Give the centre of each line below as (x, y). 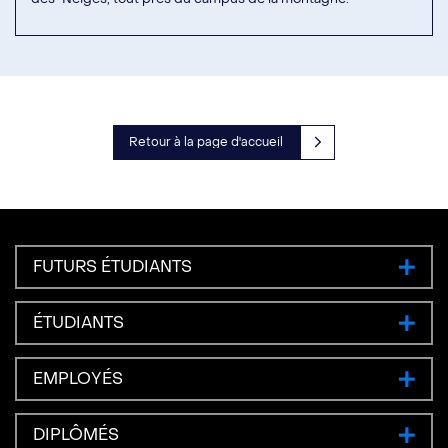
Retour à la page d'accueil (208, 142)
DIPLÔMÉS (76, 434)
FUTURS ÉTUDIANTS (112, 266)
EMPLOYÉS (78, 378)
